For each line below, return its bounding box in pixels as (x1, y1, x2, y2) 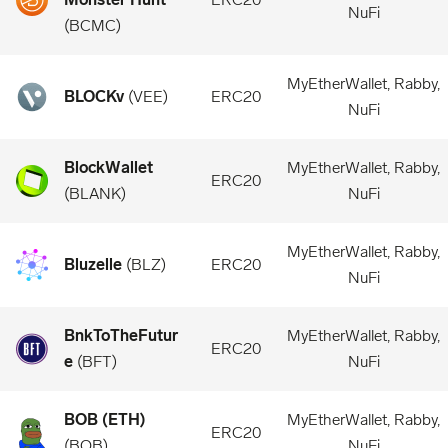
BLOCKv (64, 87, 124, 106)
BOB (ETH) (64, 410, 146, 429)
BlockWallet (64, 158, 153, 177)
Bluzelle (64, 255, 122, 274)
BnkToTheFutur (64, 326, 178, 345)
